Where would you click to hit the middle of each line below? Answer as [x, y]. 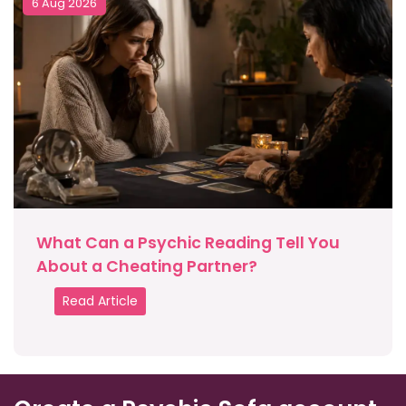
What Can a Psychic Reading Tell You [188, 243]
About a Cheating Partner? [147, 267]
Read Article [100, 301]
